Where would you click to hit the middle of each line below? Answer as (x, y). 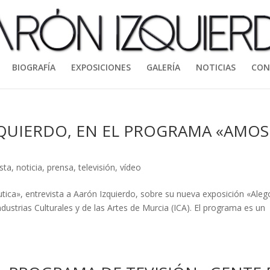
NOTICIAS (216, 67)
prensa (61, 167)
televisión (97, 167)
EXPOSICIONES (101, 67)
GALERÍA (163, 67)
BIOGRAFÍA (34, 67)
